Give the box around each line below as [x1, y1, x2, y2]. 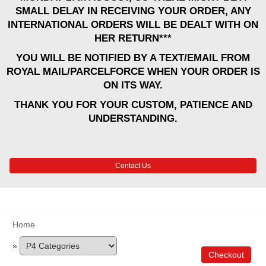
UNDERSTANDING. [88, 113, 178, 124]
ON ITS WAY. [103, 80, 163, 91]
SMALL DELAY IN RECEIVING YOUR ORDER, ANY [15, 5, 251, 17]
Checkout [208, 250, 244, 259]
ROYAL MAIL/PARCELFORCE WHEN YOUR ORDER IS [6, 66, 260, 77]
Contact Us [115, 161, 151, 170]
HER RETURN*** [94, 33, 172, 44]
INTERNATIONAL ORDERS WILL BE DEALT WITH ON [8, 19, 258, 30]
